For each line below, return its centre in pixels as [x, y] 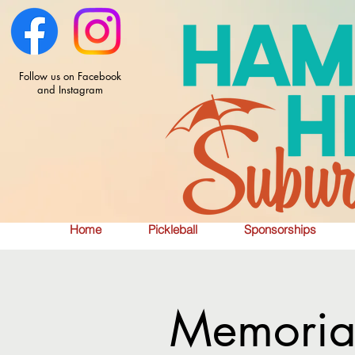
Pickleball [172, 229]
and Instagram [70, 90]
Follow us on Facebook [70, 76]
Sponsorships [280, 229]
